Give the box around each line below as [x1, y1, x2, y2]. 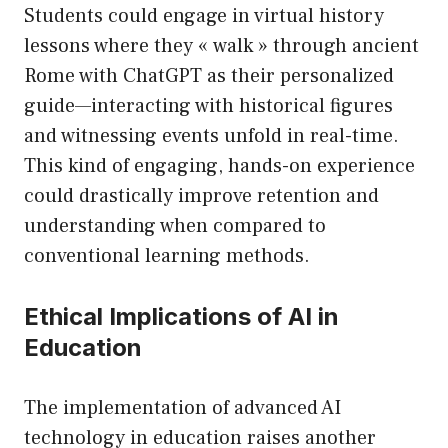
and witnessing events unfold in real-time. [24, 123, 399, 150]
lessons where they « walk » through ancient [24, 33, 419, 60]
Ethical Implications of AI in [24, 302, 339, 332]
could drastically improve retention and [24, 183, 379, 210]
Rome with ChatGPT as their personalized [24, 63, 394, 90]
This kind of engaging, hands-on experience [24, 153, 415, 180]
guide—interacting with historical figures [24, 93, 393, 120]
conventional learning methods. [24, 243, 310, 270]
